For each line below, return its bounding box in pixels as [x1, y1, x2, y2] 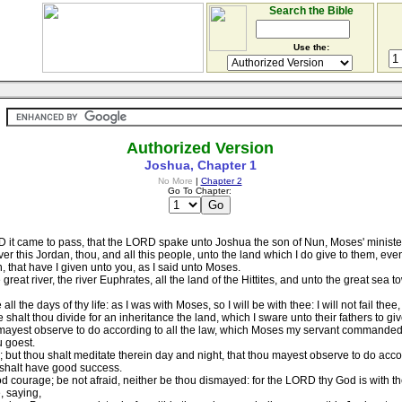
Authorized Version [127, 139, 274, 157]
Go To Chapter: [168, 186, 232, 196]
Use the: [293, 42, 329, 52]
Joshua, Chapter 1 [144, 158, 257, 172]
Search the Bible [268, 4, 354, 17]
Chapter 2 [200, 176, 242, 186]
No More [157, 176, 193, 186]
